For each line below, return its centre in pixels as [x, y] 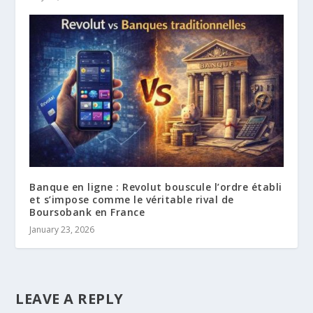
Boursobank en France [87, 212]
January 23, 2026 [62, 229]
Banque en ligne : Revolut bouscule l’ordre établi [156, 187]
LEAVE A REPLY [70, 298]
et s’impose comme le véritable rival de [132, 199]
